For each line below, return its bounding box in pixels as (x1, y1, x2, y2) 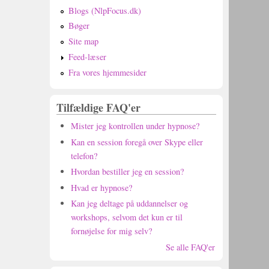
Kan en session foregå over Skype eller (71, 136, 203, 148)
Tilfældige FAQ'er (56, 100, 141, 115)
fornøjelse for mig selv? (71, 225, 152, 237)
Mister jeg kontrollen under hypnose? (71, 120, 199, 131)
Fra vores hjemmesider (68, 67, 147, 78)
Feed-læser (68, 51, 106, 63)
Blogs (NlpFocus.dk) (68, 4, 141, 16)
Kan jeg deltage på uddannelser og (71, 198, 188, 210)
